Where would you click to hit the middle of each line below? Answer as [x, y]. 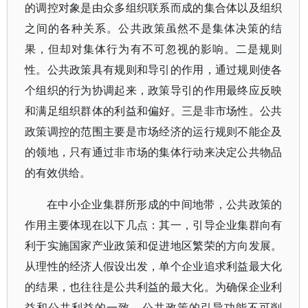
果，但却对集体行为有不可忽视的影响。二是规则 [154, 49]
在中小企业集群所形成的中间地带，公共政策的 [165, 204]
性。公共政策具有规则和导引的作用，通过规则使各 [154, 69]
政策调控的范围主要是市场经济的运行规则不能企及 [154, 131]
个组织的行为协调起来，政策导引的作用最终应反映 [154, 90]
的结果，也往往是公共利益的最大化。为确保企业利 [154, 287]
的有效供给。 [58, 173]
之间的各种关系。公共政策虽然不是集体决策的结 [154, 28]
